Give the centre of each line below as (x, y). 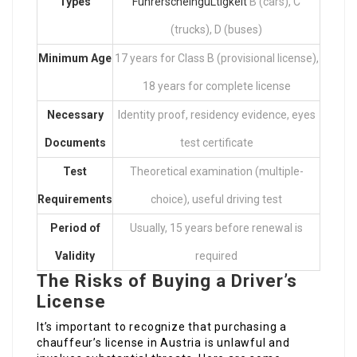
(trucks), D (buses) (216, 30)
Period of (75, 228)
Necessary (75, 115)
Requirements (75, 200)
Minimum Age (75, 59)
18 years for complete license (216, 86)
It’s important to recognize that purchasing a (162, 327)
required (216, 256)
